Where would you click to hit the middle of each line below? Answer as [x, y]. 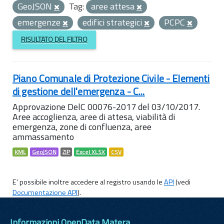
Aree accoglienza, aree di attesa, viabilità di [94, 116]
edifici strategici [113, 22]
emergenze [40, 22]
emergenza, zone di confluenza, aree [82, 126]
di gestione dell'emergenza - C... [79, 91]
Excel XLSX [90, 152]
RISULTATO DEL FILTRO [54, 39]
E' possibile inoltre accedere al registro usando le [88, 182]
